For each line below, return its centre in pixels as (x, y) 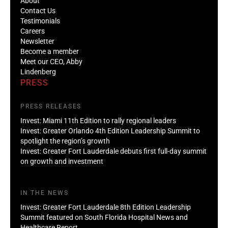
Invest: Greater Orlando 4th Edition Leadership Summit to (110, 131)
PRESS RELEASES (51, 106)
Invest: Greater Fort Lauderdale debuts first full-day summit (113, 151)
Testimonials (40, 21)
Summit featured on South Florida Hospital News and (104, 217)
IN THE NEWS (45, 193)
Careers (33, 31)
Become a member (50, 51)
